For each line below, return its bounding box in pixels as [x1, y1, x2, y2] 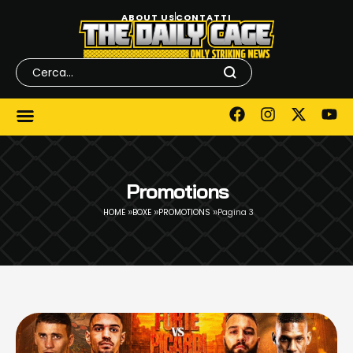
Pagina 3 [217, 206, 254, 218]
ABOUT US [121, 11, 175, 24]
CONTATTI [176, 11, 232, 24]
